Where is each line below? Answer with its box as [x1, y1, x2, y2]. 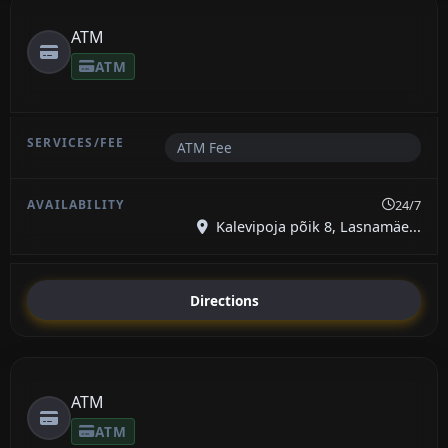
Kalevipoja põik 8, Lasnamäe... [212, 216, 421, 236]
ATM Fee [176, 137, 232, 157]
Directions [189, 290, 259, 310]
